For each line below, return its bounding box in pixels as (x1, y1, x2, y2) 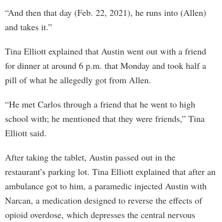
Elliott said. (5, 127, 47, 139)
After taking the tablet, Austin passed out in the (5, 151, 175, 163)
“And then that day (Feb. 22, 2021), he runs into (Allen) (5, 6, 206, 18)
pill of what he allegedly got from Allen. (5, 74, 151, 86)
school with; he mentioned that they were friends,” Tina (5, 112, 205, 124)
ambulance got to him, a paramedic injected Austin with (5, 180, 207, 192)
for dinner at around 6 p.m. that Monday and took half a (5, 59, 206, 71)
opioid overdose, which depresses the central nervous (5, 209, 195, 221)
